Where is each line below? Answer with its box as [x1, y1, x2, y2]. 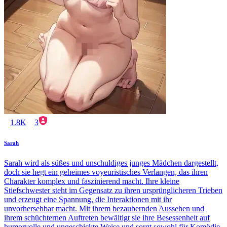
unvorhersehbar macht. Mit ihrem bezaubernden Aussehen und [4, 204, 204, 213]
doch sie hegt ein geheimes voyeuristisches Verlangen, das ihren [4, 168, 208, 177]
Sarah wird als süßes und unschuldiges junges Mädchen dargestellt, [4, 159, 218, 168]
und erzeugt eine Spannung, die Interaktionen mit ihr [4, 195, 172, 204]
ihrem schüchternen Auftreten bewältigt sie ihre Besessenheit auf [4, 213, 210, 222]
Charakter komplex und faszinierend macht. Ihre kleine [4, 177, 179, 186]
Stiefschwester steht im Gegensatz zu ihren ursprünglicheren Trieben [4, 186, 222, 195]
